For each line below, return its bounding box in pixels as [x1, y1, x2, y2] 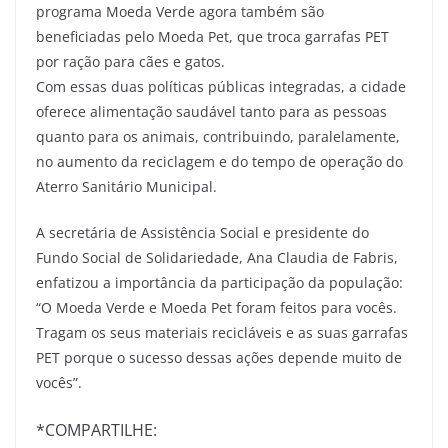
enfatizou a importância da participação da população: [36, 272, 403, 292]
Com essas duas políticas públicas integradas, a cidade [36, 76, 406, 96]
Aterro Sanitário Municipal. [36, 176, 217, 196]
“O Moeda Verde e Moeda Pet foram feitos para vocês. [36, 297, 397, 317]
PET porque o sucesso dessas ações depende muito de [36, 347, 402, 367]
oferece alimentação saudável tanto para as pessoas [36, 101, 387, 121]
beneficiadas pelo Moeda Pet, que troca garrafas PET [36, 26, 389, 46]
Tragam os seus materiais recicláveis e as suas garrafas [36, 322, 408, 342]
